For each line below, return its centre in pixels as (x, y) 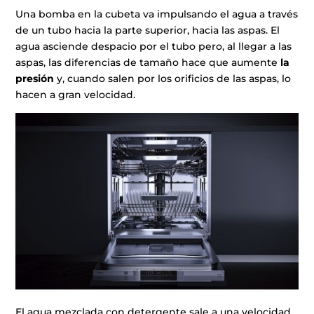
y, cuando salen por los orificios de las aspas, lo (173, 79)
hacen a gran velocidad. (76, 95)
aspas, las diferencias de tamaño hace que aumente (148, 63)
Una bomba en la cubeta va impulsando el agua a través (157, 14)
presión (35, 79)
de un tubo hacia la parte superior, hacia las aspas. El (148, 30)
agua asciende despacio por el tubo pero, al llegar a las (154, 47)
